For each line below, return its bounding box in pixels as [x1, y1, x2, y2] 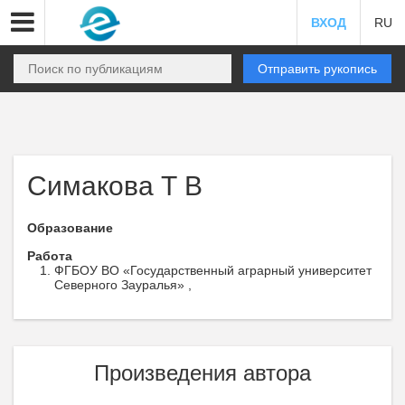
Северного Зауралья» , [54, 278, 192, 292]
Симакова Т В [27, 171, 202, 201]
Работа [27, 249, 72, 263]
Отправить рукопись [258, 61, 377, 76]
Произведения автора [94, 361, 311, 385]
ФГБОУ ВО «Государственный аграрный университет [54, 263, 372, 278]
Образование [27, 221, 113, 235]
